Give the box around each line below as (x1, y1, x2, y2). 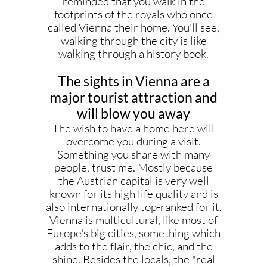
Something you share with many (57, 147, 210, 162)
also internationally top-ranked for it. (45, 200, 222, 214)
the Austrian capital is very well (58, 173, 209, 188)
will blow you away (77, 105, 190, 122)
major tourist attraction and (49, 89, 218, 105)
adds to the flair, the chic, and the (54, 239, 213, 253)
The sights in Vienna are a (57, 73, 210, 89)
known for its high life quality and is (49, 187, 218, 201)
